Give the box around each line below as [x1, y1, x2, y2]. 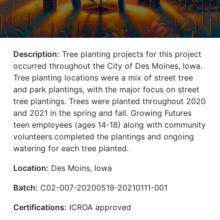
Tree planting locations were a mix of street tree [13, 72, 193, 82]
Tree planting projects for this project [59, 49, 201, 59]
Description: [13, 49, 59, 59]
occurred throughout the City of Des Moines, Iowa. [13, 60, 202, 71]
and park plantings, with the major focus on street [13, 84, 199, 94]
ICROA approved [66, 202, 131, 212]
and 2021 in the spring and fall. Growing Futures [13, 108, 192, 118]
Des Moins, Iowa [48, 163, 112, 173]
